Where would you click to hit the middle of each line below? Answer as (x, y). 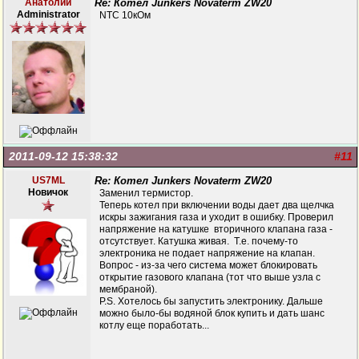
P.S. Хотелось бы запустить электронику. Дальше (211, 301)
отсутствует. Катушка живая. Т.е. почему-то (199, 241)
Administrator (48, 14)
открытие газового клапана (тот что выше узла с (210, 277)
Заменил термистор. (146, 193)
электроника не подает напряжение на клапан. (207, 253)
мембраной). (128, 289)
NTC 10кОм (125, 15)
